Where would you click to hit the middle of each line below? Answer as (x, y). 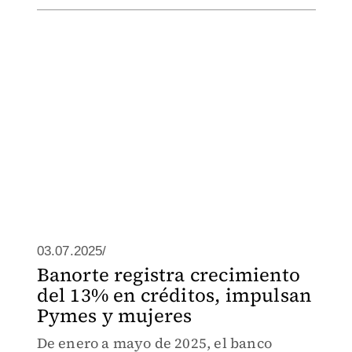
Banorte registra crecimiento (169, 275)
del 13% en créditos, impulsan (174, 295)
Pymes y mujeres (114, 315)
